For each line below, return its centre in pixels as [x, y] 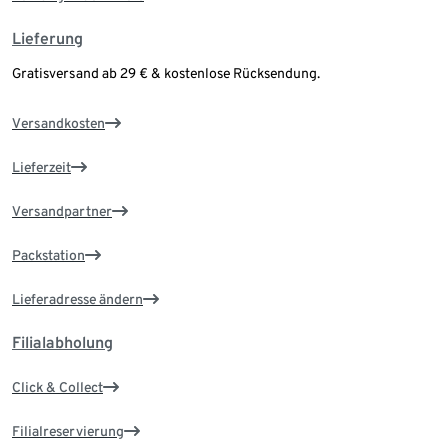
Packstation [48, 255]
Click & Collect [57, 387]
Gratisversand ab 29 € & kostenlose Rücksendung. [166, 73]
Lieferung [47, 39]
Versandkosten [58, 123]
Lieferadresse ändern [77, 299]
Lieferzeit [41, 167]
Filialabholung [62, 343]
